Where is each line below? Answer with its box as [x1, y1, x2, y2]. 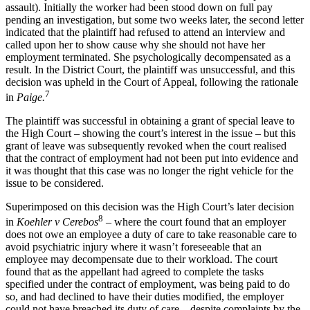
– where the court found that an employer [103, 216, 286, 228]
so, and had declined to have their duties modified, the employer [6, 291, 284, 303]
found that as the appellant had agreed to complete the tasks [6, 266, 264, 278]
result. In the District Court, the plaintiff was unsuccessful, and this [6, 63, 295, 75]
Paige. [17, 91, 45, 103]
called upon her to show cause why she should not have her [6, 38, 265, 51]
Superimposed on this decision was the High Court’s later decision [6, 200, 294, 212]
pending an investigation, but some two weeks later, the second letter [6, 13, 304, 26]
